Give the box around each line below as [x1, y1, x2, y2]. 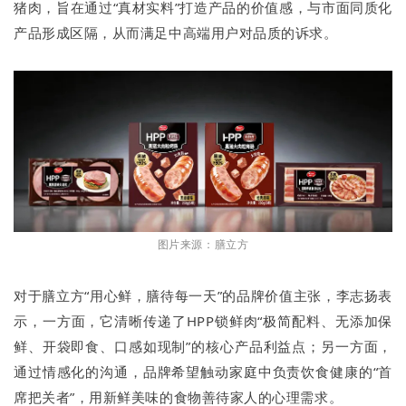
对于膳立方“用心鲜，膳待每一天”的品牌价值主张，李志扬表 [14, 286, 392, 305]
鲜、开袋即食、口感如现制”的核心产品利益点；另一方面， [14, 337, 392, 356]
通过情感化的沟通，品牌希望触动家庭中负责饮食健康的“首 [14, 362, 392, 382]
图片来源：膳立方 [157, 237, 249, 253]
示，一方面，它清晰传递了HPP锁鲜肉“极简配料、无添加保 [14, 312, 392, 331]
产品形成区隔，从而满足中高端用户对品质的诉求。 [14, 24, 338, 43]
